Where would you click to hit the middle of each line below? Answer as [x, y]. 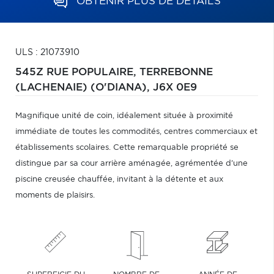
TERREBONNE [176, 72]
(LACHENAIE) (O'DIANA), [84, 87]
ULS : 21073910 [47, 53]
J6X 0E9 [175, 87]
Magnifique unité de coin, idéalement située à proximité [124, 116]
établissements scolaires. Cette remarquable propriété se [127, 148]
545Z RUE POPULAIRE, [77, 72]
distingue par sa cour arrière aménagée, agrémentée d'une [131, 164]
